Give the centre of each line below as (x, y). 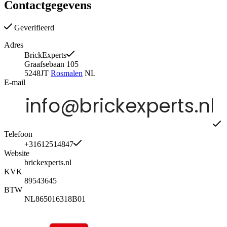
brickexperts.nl (48, 162)
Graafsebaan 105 (51, 64)
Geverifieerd (33, 27)
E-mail (15, 82)
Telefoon (18, 134)
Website (17, 153)
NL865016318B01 (55, 199)
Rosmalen (67, 73)
